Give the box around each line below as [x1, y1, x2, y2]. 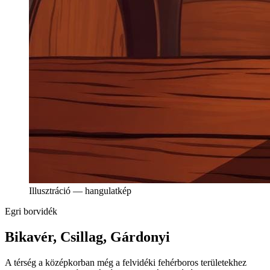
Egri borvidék [5, 206, 57, 216]
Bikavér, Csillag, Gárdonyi [5, 228, 170, 245]
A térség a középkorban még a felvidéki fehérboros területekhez [5, 257, 246, 268]
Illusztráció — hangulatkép [29, 185, 131, 196]
